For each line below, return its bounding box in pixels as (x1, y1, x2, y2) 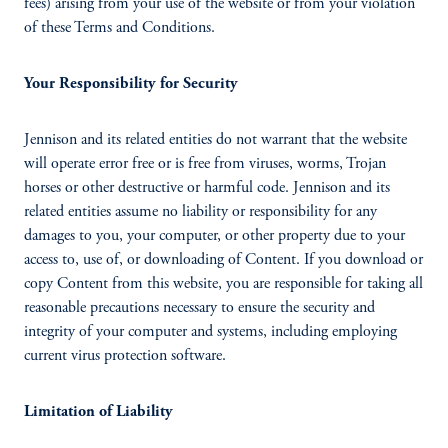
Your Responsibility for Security (24, 76, 238, 92)
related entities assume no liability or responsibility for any (24, 204, 377, 220)
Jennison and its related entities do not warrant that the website (24, 132, 407, 148)
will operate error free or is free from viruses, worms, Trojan (24, 156, 386, 172)
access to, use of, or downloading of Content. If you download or (24, 252, 423, 268)
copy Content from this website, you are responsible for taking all (24, 276, 423, 292)
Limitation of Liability (24, 404, 173, 420)
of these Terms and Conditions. (24, 20, 215, 36)
